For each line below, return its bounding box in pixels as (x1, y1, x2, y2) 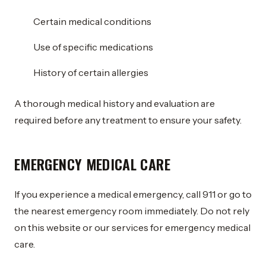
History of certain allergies (33, 66, 148, 78)
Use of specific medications (33, 41, 153, 53)
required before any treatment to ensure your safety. (14, 114, 242, 126)
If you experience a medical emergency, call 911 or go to (14, 188, 252, 200)
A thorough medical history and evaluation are (14, 97, 215, 109)
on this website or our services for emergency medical (14, 221, 251, 233)
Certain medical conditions (33, 15, 151, 27)
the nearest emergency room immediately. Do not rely (14, 205, 249, 217)
